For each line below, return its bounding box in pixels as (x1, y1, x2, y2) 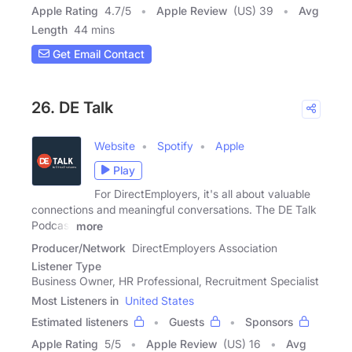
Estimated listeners (31, 314, 128, 328)
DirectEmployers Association (132, 240, 277, 255)
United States (125, 293, 194, 307)
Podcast (31, 218, 73, 232)
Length (31, 22, 68, 36)
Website (94, 138, 135, 152)
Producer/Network (31, 240, 126, 255)
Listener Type (31, 258, 101, 273)
